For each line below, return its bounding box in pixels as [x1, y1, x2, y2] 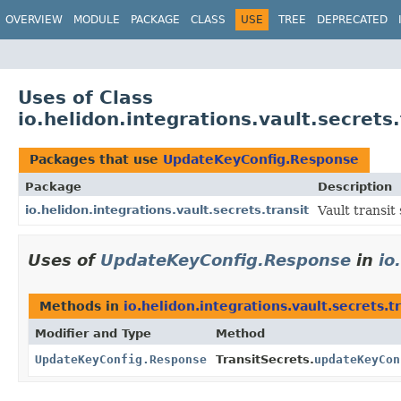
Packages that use [30, 151, 163, 166]
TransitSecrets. [216, 352, 314, 366]
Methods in [39, 298, 124, 313]
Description [318, 179, 392, 193]
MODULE [73, 13, 120, 26]
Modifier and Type [35, 326, 151, 340]
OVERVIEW [5, 13, 63, 26]
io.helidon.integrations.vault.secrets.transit [25, 202, 309, 217]
